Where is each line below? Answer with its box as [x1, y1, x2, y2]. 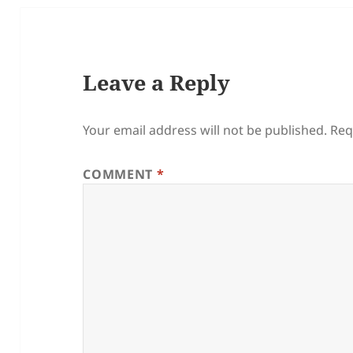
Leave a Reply [83, 68, 231, 98]
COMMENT [83, 165, 157, 184]
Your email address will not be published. [83, 121, 328, 139]
